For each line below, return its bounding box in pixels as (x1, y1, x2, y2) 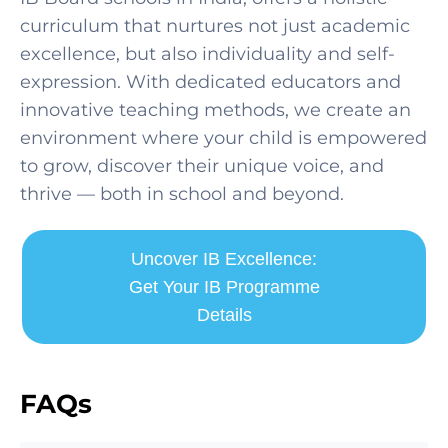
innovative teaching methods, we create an (20, 98, 411, 121)
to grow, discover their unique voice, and (20, 154, 384, 177)
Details (196, 304, 252, 325)
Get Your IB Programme (128, 276, 320, 297)
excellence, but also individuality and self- (20, 42, 395, 65)
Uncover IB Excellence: (131, 248, 317, 269)
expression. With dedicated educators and (20, 70, 401, 93)
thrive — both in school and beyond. (20, 182, 344, 205)
